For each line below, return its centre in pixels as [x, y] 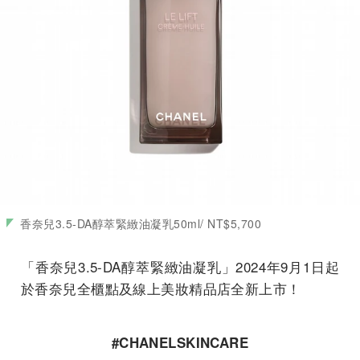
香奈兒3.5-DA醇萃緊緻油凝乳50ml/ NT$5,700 [141, 223]
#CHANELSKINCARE [180, 342]
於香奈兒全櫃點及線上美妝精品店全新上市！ [161, 288]
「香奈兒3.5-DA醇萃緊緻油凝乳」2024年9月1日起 [180, 266]
